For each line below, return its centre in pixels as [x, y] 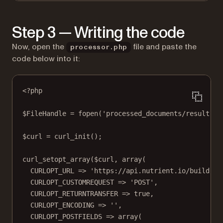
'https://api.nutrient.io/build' [152, 171]
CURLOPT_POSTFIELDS [66, 217]
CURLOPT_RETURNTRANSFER [74, 194]
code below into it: [46, 59]
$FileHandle [46, 114]
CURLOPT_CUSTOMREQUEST [72, 182]
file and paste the [164, 47]
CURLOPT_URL [52, 171]
